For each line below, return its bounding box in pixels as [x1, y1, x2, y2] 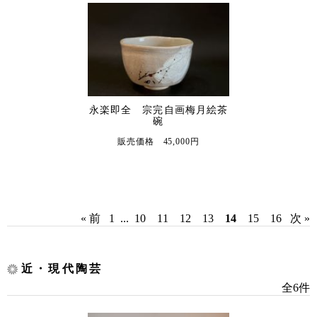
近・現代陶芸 [21, 263, 103, 275]
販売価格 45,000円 [117, 137, 200, 146]
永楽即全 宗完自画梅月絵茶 [89, 105, 228, 115]
